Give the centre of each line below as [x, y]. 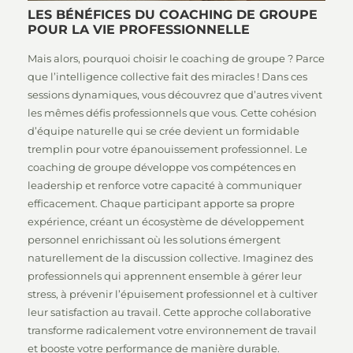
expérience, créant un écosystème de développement [166, 221]
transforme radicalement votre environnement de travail [172, 330]
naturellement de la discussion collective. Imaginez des [170, 258]
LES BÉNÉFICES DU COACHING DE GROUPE [173, 15]
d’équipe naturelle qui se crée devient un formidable [163, 131]
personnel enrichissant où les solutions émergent [154, 240]
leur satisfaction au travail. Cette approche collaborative [169, 312]
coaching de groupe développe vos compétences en [162, 167]
